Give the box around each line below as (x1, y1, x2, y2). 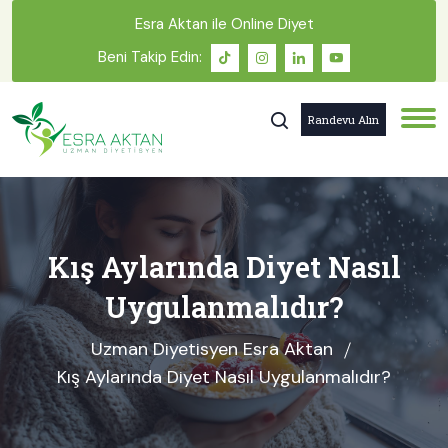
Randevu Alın (308, 112, 379, 127)
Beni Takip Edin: (98, 47, 202, 67)
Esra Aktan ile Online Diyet (134, 14, 314, 34)
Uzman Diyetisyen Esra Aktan (90, 337, 333, 361)
